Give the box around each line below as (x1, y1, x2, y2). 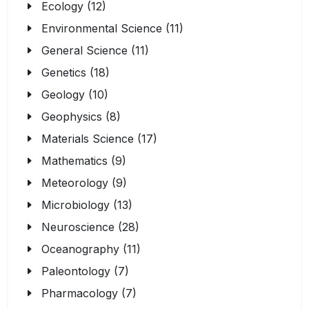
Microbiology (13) (41, 198, 132, 212)
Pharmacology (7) (41, 286, 137, 300)
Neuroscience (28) (41, 220, 139, 234)
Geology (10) (41, 88, 108, 101)
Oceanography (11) (41, 242, 141, 256)
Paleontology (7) (41, 264, 129, 278)
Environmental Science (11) (41, 21, 183, 35)
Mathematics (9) (41, 154, 126, 168)
